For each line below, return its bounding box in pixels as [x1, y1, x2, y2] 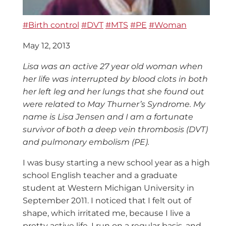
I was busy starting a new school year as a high [22, 158, 210, 168]
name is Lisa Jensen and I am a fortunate [22, 112, 193, 122]
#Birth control [22, 20, 79, 30]
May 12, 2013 [22, 41, 70, 51]
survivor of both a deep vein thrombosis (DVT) [22, 125, 208, 135]
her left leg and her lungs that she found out [22, 87, 204, 97]
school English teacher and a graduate [22, 171, 178, 181]
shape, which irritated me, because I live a [22, 208, 190, 218]
